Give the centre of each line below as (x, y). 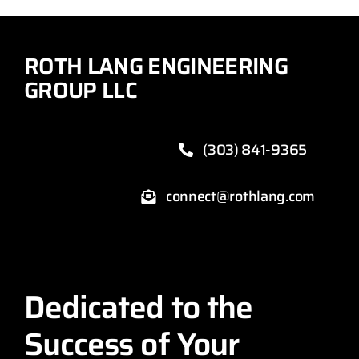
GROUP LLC (81, 91)
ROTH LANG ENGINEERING (156, 67)
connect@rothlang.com (240, 197)
